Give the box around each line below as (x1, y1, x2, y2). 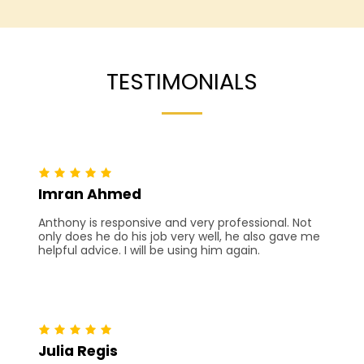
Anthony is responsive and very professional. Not (38, 214, 312, 232)
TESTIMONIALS (106, 66, 258, 98)
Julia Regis (38, 341, 118, 362)
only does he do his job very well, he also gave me (38, 228, 320, 245)
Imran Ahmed (38, 184, 141, 205)
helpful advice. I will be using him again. (38, 242, 260, 259)
